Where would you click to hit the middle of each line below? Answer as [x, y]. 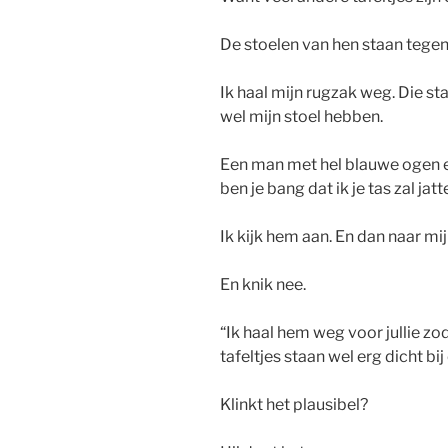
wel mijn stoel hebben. [301, 117]
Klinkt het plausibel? [294, 405]
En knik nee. [263, 285]
